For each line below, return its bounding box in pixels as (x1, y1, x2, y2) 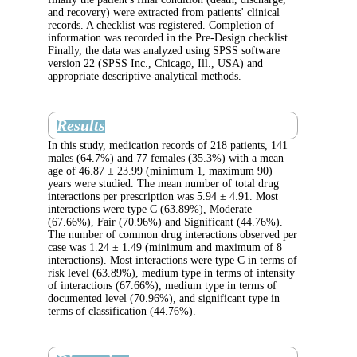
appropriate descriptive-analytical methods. (151, 69, 348, 82)
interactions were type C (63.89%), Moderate (151, 202, 355, 215)
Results (159, 116, 209, 134)
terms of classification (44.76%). (151, 304, 300, 317)
